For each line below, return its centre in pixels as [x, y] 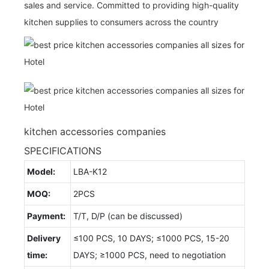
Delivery [44, 238]
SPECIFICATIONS [63, 150]
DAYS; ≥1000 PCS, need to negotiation [150, 255]
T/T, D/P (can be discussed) [128, 216]
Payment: [46, 216]
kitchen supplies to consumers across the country [121, 22]
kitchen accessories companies [95, 131]
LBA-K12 [90, 171]
